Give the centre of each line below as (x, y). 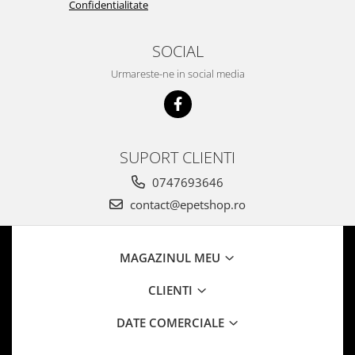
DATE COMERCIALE (172, 323)
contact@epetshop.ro (186, 205)
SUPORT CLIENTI (177, 157)
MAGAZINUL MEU (172, 258)
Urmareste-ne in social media (177, 74)
